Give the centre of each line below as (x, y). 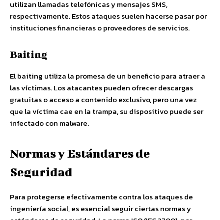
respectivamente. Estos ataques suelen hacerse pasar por (108, 16)
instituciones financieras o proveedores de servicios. (100, 28)
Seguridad (41, 172)
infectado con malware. (49, 123)
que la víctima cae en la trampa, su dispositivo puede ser (107, 111)
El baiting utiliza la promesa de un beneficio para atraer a (108, 76)
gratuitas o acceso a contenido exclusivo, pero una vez (103, 99)
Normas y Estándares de (80, 153)
